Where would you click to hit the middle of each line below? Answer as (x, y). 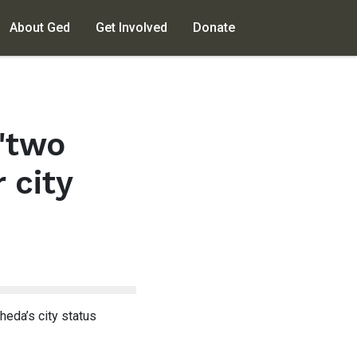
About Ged (40, 27)
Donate (214, 27)
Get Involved (131, 27)
